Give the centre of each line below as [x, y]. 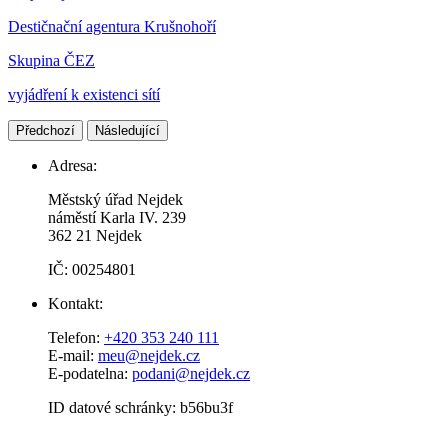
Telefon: [76, 338]
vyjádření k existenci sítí [84, 95]
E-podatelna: [90, 374]
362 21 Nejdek [95, 236]
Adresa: [72, 166]
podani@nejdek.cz [191, 374]
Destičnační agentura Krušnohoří [112, 27]
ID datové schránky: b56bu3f [140, 408]
